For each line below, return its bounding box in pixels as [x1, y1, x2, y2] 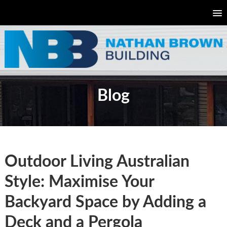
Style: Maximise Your [4, 173, 154, 190]
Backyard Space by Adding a [4, 194, 206, 210]
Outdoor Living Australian [4, 153, 190, 170]
